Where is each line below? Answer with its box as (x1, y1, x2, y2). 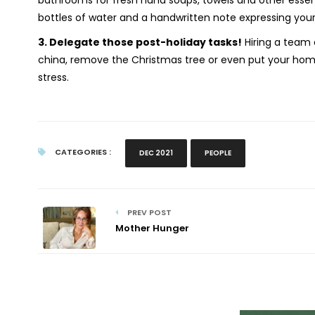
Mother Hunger (115, 221, 189, 235)
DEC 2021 (139, 148, 173, 158)
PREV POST (124, 207, 172, 218)
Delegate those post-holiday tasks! (49, 35, 242, 49)
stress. (37, 70, 69, 84)
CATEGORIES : (52, 146, 111, 157)
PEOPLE (204, 148, 231, 158)
